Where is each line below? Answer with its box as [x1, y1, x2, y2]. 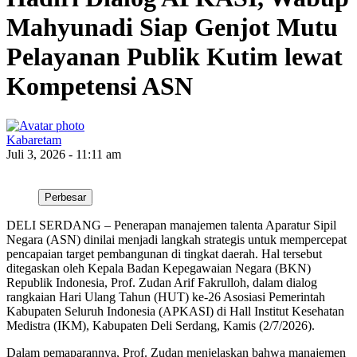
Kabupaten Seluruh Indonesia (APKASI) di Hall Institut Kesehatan [6, 304, 344, 318]
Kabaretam [6, 132, 61, 147]
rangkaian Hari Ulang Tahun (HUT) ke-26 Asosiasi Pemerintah [6, 289, 325, 304]
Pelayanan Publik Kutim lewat [6, 42, 343, 72]
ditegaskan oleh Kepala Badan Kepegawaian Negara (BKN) [6, 261, 311, 275]
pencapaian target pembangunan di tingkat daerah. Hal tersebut [6, 246, 322, 261]
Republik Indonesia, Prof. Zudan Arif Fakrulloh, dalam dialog [6, 275, 317, 289]
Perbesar [45, 190, 86, 203]
